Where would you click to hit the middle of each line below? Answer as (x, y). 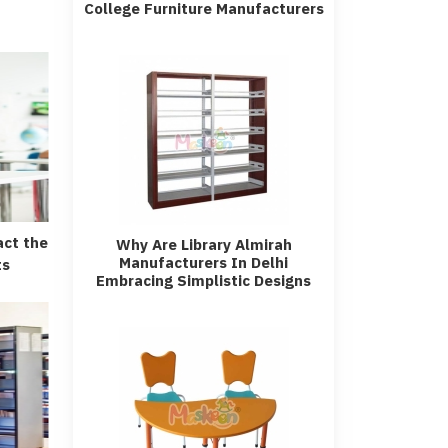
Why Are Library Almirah (203, 244)
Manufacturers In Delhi (203, 262)
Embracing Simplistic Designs (203, 280)
